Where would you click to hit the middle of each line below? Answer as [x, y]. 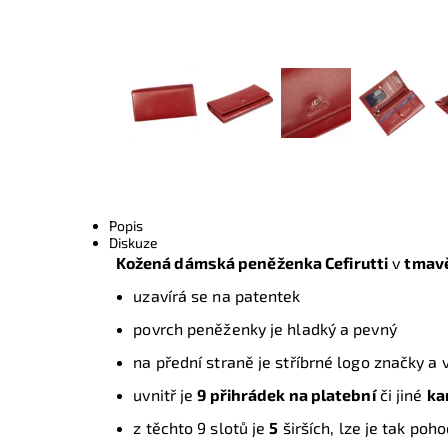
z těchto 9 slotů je [201, 428]
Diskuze [134, 243]
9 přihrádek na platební [286, 395]
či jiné [401, 395]
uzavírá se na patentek [217, 296]
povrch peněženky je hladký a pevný [265, 329]
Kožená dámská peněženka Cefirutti [252, 263]
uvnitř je [165, 395]
